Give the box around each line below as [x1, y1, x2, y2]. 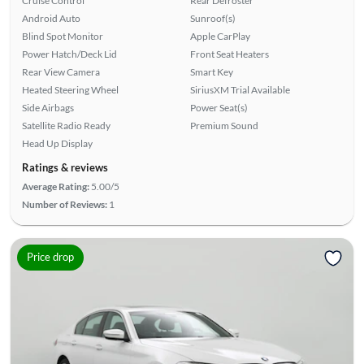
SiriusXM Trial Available [190, 83, 290, 96]
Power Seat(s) [190, 101, 248, 114]
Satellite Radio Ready [21, 119, 110, 132]
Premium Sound [190, 119, 258, 132]
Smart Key [190, 65, 233, 78]
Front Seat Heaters [190, 47, 269, 60]
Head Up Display [21, 136, 93, 149]
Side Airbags [21, 101, 74, 114]
